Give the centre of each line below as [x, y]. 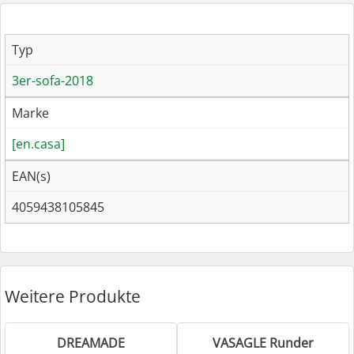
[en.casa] [38, 144]
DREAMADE [91, 343]
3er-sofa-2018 [53, 81]
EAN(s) [31, 177]
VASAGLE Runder [263, 343]
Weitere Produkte [73, 296]
